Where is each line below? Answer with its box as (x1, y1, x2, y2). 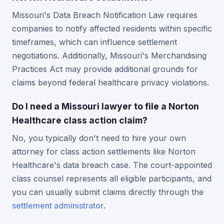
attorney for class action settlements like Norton (12, 146, 195, 156)
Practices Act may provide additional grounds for (12, 64, 198, 74)
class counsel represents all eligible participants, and (12, 173, 211, 183)
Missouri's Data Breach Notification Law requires (12, 10, 197, 20)
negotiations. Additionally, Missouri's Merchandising (12, 50, 206, 60)
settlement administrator (12, 200, 103, 210)
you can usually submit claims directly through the (12, 187, 203, 197)
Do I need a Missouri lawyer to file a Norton (12, 101, 199, 111)
